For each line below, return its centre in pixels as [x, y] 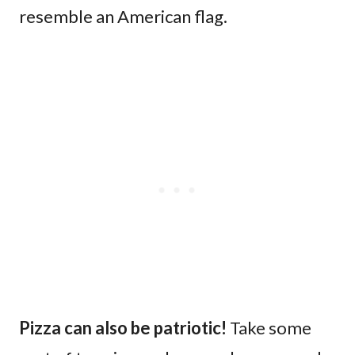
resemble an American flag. [123, 17]
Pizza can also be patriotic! [123, 328]
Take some [269, 328]
